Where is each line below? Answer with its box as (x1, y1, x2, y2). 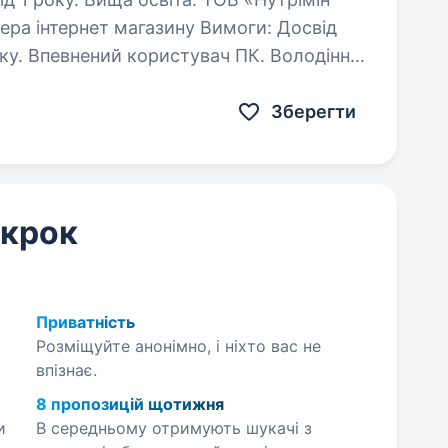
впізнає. (35, 360, 97, 380)
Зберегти (271, 101, 357, 122)
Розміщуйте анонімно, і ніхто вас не (35, 336, 321, 356)
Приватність (35, 312, 135, 332)
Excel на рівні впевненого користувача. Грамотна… (40, 73, 139, 94)
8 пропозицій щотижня (35, 394, 224, 414)
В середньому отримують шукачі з (35, 418, 312, 438)
